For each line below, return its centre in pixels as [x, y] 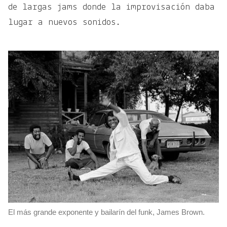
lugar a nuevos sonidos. [64, 23]
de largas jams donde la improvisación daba [111, 8]
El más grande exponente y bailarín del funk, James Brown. [106, 212]
